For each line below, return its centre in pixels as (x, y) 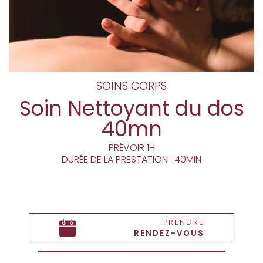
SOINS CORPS (131, 86)
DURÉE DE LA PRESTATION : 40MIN (131, 159)
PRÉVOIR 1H (131, 147)
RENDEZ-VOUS (169, 233)
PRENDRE (183, 222)
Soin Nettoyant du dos (131, 108)
